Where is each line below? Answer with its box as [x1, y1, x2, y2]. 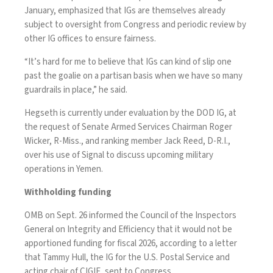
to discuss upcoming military [104, 148, 213, 161]
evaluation [129, 106, 168, 119]
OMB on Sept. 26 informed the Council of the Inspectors [24, 208, 236, 222]
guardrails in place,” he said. [24, 83, 129, 96]
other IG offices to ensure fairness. [24, 32, 158, 45]
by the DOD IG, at [168, 106, 236, 119]
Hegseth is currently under [24, 106, 129, 119]
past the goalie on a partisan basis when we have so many [24, 69, 243, 82]
